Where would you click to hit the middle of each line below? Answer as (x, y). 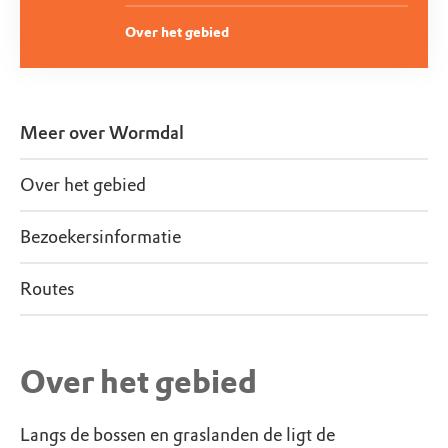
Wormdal (146, 133)
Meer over (64, 133)
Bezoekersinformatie (100, 237)
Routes (47, 289)
